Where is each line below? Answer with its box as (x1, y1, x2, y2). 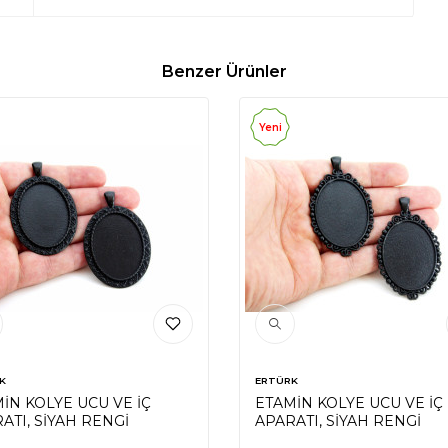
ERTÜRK (255, 374, 298, 386)
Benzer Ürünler (161, 62, 287, 81)
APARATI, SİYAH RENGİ (255, 412, 421, 430)
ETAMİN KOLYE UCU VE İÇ (255, 394, 443, 412)
